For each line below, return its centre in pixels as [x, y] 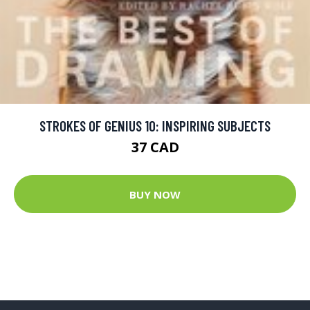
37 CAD [155, 147]
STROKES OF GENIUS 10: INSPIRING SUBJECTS [155, 126]
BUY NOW [155, 194]
